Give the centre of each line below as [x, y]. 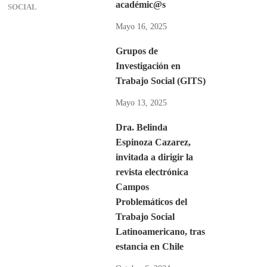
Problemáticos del [151, 202]
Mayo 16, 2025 [141, 27]
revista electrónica [152, 172]
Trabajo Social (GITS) [160, 81]
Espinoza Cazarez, [153, 142]
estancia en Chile [149, 246]
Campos [132, 187]
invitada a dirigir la [154, 157]
